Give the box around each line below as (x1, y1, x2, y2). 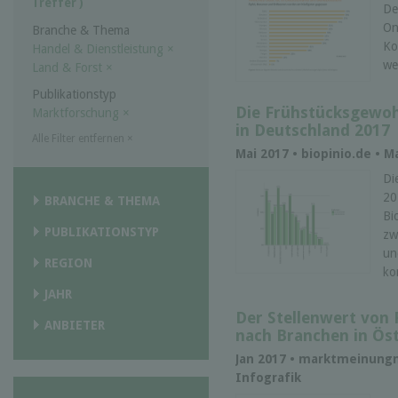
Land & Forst (32, 60, 106, 76)
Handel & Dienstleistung (32, 42, 167, 57)
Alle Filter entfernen (32, 132, 127, 146)
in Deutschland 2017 (235, 120, 390, 139)
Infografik (235, 370, 301, 386)
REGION (44, 256, 92, 271)
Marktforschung (32, 106, 123, 121)
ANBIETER (44, 318, 105, 333)
